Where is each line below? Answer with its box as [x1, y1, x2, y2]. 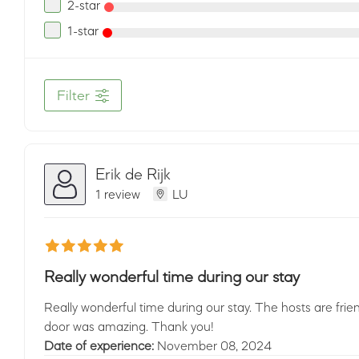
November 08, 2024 [157, 339, 272, 352]
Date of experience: [44, 339, 157, 352]
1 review [95, 187, 140, 200]
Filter [57, 88, 90, 103]
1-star [67, 24, 99, 37]
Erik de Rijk [95, 165, 171, 182]
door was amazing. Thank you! [44, 320, 214, 333]
